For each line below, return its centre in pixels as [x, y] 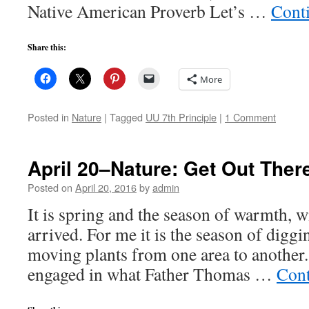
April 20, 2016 [106, 187]
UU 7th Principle [181, 117]
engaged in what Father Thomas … [152, 274]
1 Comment [250, 117]
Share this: [47, 47]
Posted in [48, 117]
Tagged [126, 117]
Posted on [50, 187]
